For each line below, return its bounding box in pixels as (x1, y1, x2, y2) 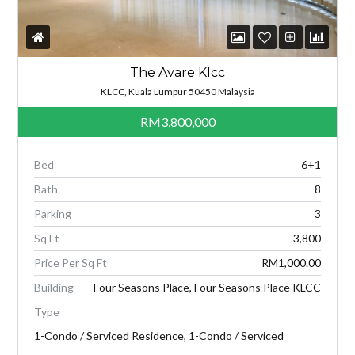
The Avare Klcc (130, 65, 225, 81)
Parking (34, 207, 72, 221)
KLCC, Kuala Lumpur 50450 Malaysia (100, 86, 255, 98)
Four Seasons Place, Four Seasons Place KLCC (93, 281, 321, 295)
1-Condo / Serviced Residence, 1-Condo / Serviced (34, 329, 284, 343)
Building (34, 281, 74, 295)
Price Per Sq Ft (34, 256, 108, 270)
